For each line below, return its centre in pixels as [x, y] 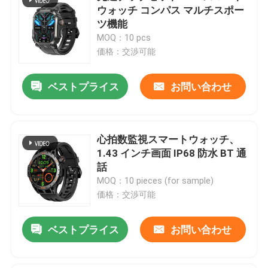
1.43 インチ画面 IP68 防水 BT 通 [172, 153]
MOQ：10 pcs [124, 37]
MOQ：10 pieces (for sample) [156, 180]
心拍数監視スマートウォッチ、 [168, 139]
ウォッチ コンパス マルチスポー [171, 10]
